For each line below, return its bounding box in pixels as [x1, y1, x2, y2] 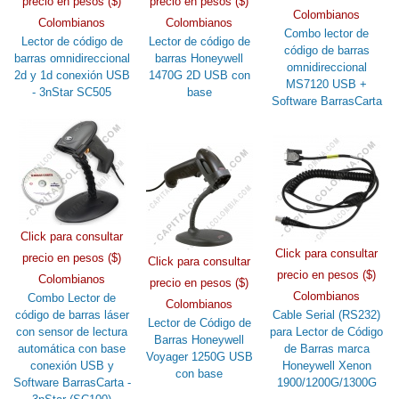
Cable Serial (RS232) [273, 307, 381, 322]
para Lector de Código [270, 324, 384, 338]
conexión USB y [29, 358, 114, 372]
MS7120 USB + [286, 77, 368, 91]
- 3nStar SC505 [32, 85, 112, 99]
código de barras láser [14, 307, 129, 322]
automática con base [18, 341, 126, 355]
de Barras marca [283, 341, 370, 355]
